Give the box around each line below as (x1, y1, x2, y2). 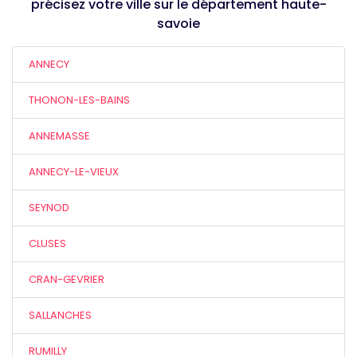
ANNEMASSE (29, 128, 90, 143)
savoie (157, 14, 200, 33)
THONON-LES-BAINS (29, 92, 130, 108)
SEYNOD (29, 200, 69, 215)
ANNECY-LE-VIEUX (29, 164, 119, 179)
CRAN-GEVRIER (29, 272, 104, 287)
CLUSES (29, 236, 66, 251)
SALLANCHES (29, 308, 92, 323)
